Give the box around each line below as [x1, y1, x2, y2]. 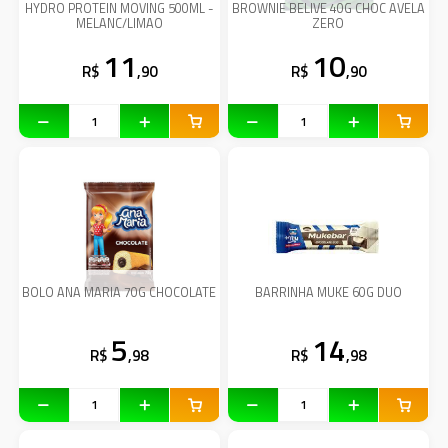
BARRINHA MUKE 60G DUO [254, 282, 402, 302]
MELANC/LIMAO [75, 14, 163, 34]
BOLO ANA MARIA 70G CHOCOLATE [22, 282, 217, 302]
